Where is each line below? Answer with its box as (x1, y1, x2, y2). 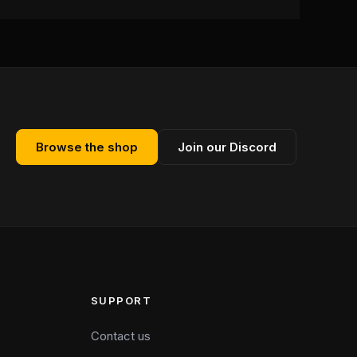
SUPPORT (90, 294, 152, 307)
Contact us (90, 328, 151, 343)
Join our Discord (178, 139, 277, 155)
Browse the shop (36, 139, 138, 155)
